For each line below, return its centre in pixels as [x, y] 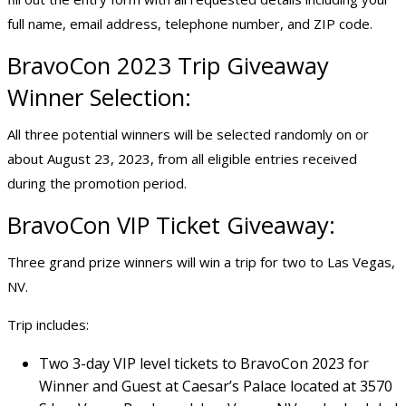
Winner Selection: [99, 98]
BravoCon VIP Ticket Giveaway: [171, 226]
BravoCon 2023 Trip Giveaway [168, 66]
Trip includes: [48, 325]
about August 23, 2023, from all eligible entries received [182, 159]
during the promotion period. [97, 184]
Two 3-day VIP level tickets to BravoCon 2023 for [204, 364]
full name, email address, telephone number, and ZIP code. [190, 24]
